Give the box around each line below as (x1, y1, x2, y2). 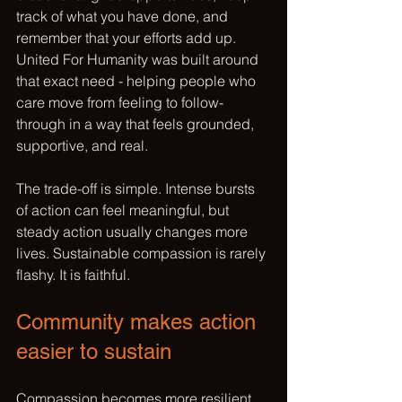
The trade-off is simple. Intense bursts (16, 179, 258, 197)
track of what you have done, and (16, 7, 232, 25)
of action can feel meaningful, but (16, 201, 232, 219)
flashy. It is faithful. (16, 266, 130, 284)
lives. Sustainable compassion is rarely (16, 244, 269, 262)
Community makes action (16, 310, 262, 334)
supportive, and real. (16, 136, 148, 154)
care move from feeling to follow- (16, 93, 223, 111)
